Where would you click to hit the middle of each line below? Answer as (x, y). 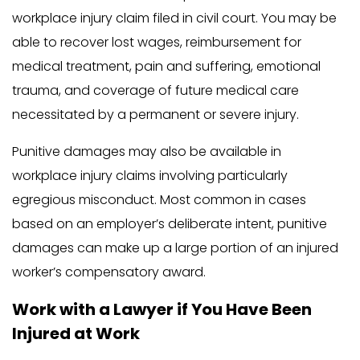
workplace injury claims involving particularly (150, 176)
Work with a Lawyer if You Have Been (162, 310)
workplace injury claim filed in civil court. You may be (174, 18)
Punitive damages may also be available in (147, 152)
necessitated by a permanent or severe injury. (155, 115)
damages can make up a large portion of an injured (175, 248)
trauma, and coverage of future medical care (155, 91)
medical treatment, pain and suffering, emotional (166, 67)
